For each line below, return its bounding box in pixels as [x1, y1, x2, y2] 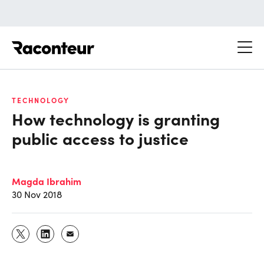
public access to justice [12, 126, 189, 149]
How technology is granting [12, 107, 220, 130]
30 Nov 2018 [12, 187, 62, 200]
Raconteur [94, 35, 138, 47]
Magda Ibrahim [12, 174, 81, 187]
